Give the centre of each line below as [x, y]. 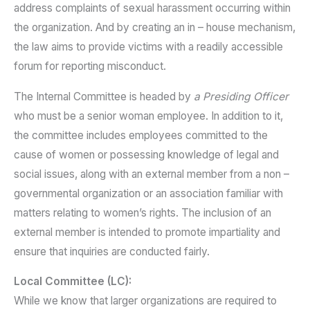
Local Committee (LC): [73, 282]
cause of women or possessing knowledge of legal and [146, 154]
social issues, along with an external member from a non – [152, 174]
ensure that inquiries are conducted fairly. [112, 251]
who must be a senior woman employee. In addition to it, [148, 116]
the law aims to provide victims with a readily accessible [148, 47]
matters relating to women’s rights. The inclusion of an [143, 212]
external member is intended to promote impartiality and [147, 232]
